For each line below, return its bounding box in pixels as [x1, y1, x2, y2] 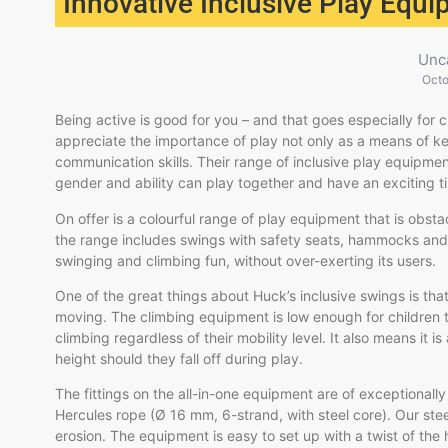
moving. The [55, 307, 140, 325]
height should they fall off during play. [55, 349, 307, 367]
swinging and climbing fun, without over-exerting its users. [55, 251, 436, 269]
